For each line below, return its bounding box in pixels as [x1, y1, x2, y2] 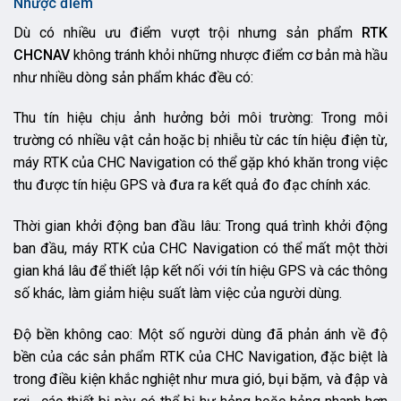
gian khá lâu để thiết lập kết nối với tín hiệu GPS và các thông [13, 262, 388, 280]
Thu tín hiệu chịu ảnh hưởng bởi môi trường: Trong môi [13, 109, 388, 127]
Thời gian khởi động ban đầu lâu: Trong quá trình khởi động [13, 218, 388, 235]
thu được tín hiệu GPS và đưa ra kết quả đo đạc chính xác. [13, 176, 371, 194]
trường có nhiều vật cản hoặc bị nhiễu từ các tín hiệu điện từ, [13, 132, 388, 149]
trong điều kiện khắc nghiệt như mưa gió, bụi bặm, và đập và [13, 371, 388, 388]
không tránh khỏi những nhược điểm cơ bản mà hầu [70, 46, 388, 64]
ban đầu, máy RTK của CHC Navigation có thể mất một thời [13, 240, 388, 258]
